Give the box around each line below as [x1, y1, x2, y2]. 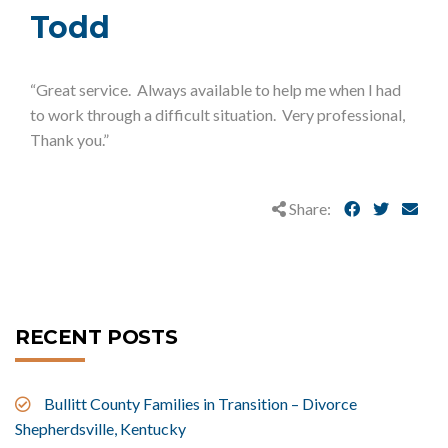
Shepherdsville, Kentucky [15, 419, 186, 438]
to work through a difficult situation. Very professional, [30, 105, 405, 124]
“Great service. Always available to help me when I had [30, 80, 401, 99]
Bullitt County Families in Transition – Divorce [44, 394, 357, 413]
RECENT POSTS [15, 325, 178, 349]
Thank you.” [30, 130, 109, 149]
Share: [286, 199, 334, 218]
